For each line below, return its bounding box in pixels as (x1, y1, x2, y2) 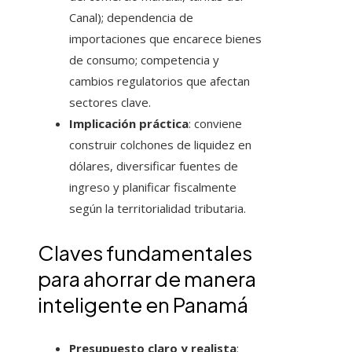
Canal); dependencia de (69, 9, 193, 26)
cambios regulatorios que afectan (69, 73, 250, 90)
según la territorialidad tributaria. (69, 200, 246, 217)
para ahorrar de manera (38, 266, 256, 292)
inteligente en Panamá (38, 291, 248, 318)
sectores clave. (69, 94, 151, 111)
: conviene (189, 115, 242, 132)
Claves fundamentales (38, 240, 252, 266)
